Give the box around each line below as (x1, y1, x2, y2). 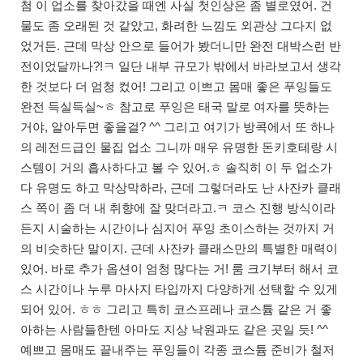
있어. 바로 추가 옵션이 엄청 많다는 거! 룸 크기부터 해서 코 (20, 262, 339, 276)
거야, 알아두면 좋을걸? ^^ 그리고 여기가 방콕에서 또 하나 (20, 120, 335, 135)
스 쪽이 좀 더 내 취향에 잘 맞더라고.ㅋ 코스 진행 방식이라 (20, 201, 335, 216)
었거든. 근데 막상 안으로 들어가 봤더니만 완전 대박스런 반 (20, 39, 341, 53)
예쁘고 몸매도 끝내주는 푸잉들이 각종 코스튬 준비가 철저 (20, 343, 335, 357)
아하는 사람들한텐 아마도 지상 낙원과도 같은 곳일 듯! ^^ (20, 322, 328, 337)
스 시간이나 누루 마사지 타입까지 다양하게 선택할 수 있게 (20, 282, 338, 297)
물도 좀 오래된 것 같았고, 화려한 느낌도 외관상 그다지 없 (20, 19, 332, 33)
